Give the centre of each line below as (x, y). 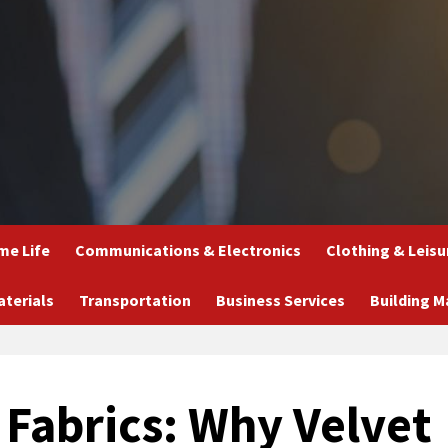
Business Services (280, 300)
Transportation (134, 300)
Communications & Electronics (187, 250)
